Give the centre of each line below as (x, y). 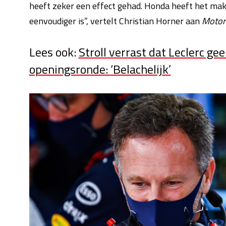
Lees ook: (54, 52)
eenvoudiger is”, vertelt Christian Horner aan (115, 21)
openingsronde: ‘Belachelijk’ (100, 69)
